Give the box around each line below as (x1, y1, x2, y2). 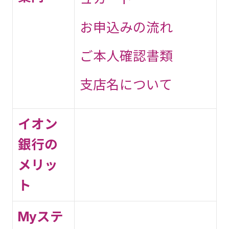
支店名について (80, 77, 172, 93)
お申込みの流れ (80, 19, 173, 35)
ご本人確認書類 (80, 48, 173, 64)
